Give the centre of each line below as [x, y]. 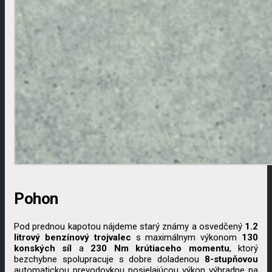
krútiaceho [159, 248]
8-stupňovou [231, 259]
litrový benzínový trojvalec [73, 237]
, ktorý [244, 248]
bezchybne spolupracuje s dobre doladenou [109, 259]
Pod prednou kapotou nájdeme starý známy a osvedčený [128, 226]
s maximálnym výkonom [186, 237]
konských [35, 248]
